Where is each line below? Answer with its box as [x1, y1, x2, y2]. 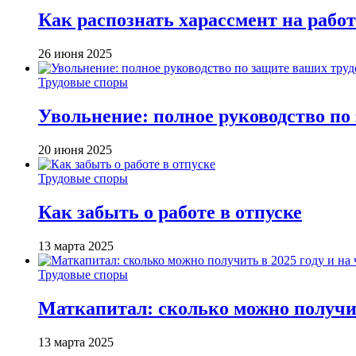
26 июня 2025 [38, 47, 112, 61]
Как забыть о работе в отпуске [38, 201, 302, 222]
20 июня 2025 [38, 142, 112, 157]
